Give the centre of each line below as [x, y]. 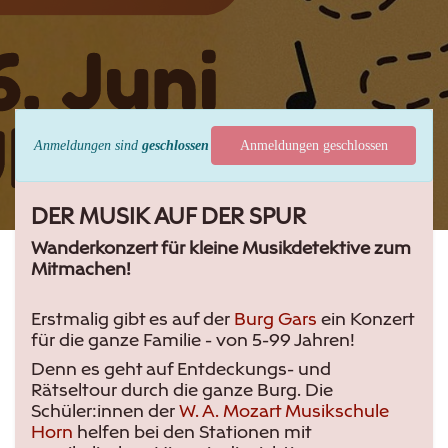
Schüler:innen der [105, 413]
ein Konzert [365, 321]
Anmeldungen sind [88, 146]
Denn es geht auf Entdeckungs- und [181, 371]
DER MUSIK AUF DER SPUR [168, 219]
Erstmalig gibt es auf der [132, 321]
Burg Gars [275, 321]
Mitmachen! [81, 271]
